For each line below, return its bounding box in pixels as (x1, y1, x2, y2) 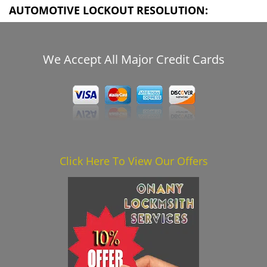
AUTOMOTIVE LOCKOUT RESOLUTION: (9, 3, 208, 17)
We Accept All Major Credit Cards (42, 51, 225, 67)
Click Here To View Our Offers (59, 154, 208, 168)
